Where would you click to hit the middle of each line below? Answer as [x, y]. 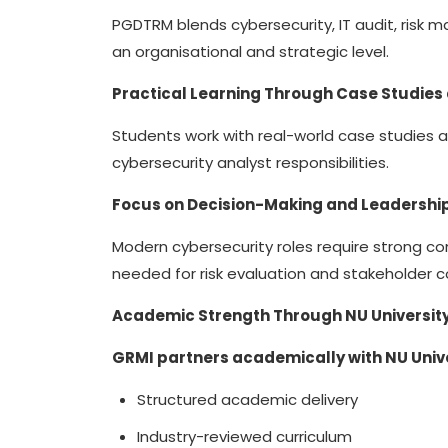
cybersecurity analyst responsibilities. [252, 162]
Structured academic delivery [249, 399]
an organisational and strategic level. [252, 51]
